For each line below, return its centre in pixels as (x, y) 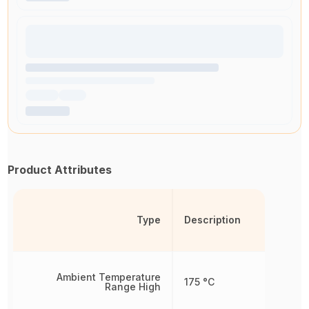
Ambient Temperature (108, 277)
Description (212, 220)
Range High (132, 287)
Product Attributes (60, 170)
